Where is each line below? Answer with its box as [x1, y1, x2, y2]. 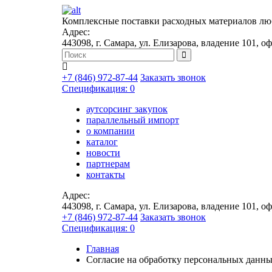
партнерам [86, 158, 130, 169]
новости [86, 148, 120, 158]
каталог [86, 137, 118, 147]
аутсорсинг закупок [86, 104, 168, 114]
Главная [86, 243, 119, 254]
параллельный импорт [86, 115, 179, 125]
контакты [86, 169, 125, 180]
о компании [86, 126, 135, 136]
